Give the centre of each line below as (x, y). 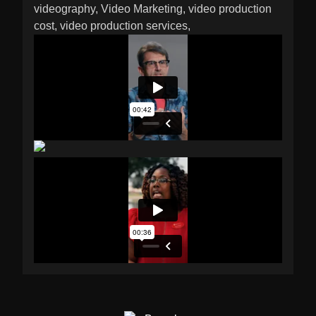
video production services (124, 25)
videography (65, 8)
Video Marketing (142, 8)
